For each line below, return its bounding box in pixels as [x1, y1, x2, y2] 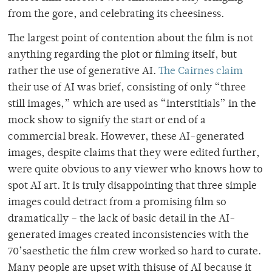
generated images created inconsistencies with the [8, 229, 249, 241]
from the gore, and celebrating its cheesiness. [8, 8, 226, 20]
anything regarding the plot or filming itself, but [8, 49, 237, 61]
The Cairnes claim [158, 66, 243, 77]
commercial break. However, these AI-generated [8, 131, 244, 143]
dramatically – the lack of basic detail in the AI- [8, 213, 236, 225]
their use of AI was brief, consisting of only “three [8, 82, 246, 93]
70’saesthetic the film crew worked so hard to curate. [8, 246, 261, 257]
